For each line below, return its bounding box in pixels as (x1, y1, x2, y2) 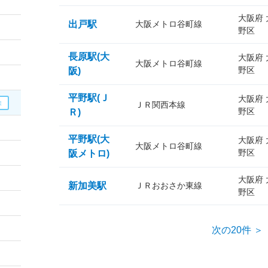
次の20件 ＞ (211, 225, 263, 235)
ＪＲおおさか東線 (135, 181, 202, 190)
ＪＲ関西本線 (135, 100, 185, 109)
